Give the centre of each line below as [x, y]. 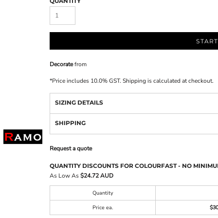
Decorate [61, 64]
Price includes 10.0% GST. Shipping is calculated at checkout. [133, 81]
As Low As [65, 176]
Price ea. [103, 208]
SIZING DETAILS [79, 102]
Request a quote [71, 148]
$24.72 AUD [97, 176]
